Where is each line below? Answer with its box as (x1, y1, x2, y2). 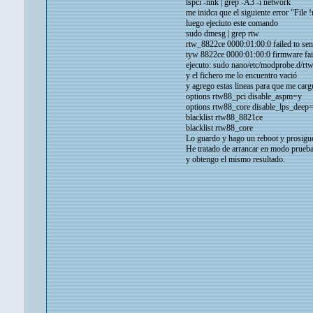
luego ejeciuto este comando (186, 18, 278, 29)
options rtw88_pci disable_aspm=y (186, 92, 302, 102)
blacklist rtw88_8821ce (186, 112, 263, 123)
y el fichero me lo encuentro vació (186, 71, 297, 81)
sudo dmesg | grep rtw (186, 29, 259, 39)
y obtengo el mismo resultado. (186, 154, 285, 165)
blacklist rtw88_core (186, 123, 253, 133)
